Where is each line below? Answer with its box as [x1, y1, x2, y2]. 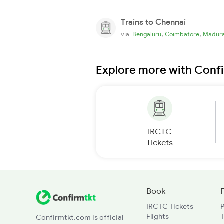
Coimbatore [165, 30, 199, 38]
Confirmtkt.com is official [36, 212, 123, 222]
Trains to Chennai [121, 16, 186, 27]
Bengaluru [132, 30, 161, 38]
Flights [146, 211, 169, 221]
